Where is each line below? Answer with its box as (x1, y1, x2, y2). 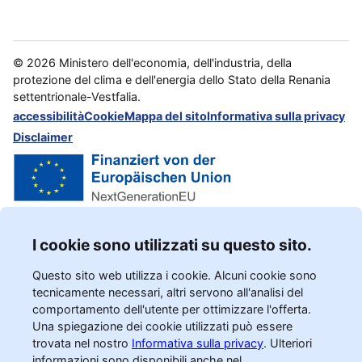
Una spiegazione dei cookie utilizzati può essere (32, 318, 293, 333)
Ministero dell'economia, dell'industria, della (59, 55, 292, 69)
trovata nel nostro (32, 335, 128, 350)
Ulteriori (270, 335, 312, 350)
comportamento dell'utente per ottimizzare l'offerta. (32, 301, 311, 316)
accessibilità (13, 108, 84, 123)
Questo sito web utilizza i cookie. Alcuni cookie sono (32, 267, 317, 282)
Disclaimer (13, 129, 73, 144)
